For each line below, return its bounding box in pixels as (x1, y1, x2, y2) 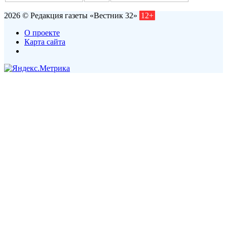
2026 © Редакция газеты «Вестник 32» (4, 11, 139, 20)
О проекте (24, 28, 60, 37)
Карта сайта (24, 37, 65, 46)
